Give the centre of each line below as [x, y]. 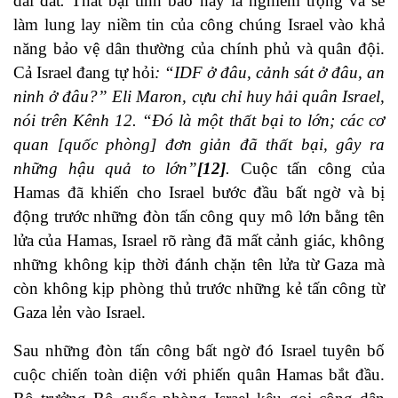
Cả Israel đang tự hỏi [84, 73]
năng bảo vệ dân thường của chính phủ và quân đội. [199, 49]
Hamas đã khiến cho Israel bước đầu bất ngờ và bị [199, 193]
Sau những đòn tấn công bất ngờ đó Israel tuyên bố [199, 351]
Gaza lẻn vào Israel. [82, 313]
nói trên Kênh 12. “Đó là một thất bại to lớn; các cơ [199, 121]
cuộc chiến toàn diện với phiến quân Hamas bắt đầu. [199, 375]
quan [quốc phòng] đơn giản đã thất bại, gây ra [199, 145]
